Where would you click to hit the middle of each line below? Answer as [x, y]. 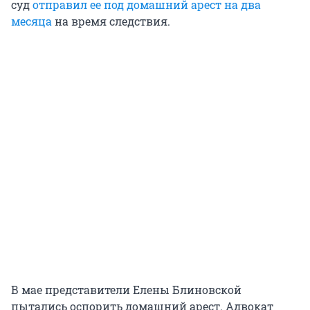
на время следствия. [111, 21]
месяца [31, 21]
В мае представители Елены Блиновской [126, 290]
